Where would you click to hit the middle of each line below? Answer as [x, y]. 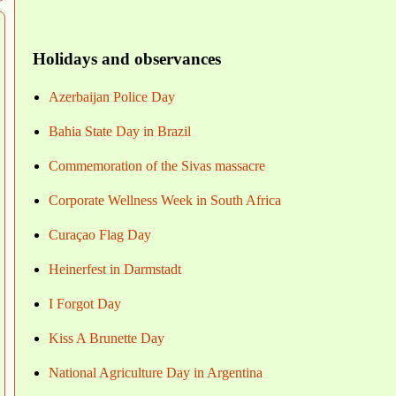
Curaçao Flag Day [100, 235]
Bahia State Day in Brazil [120, 132]
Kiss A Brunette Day [107, 339]
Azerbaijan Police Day [112, 97]
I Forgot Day [85, 304]
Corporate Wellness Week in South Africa [165, 201]
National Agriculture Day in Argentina [156, 373]
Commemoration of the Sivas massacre [157, 166]
